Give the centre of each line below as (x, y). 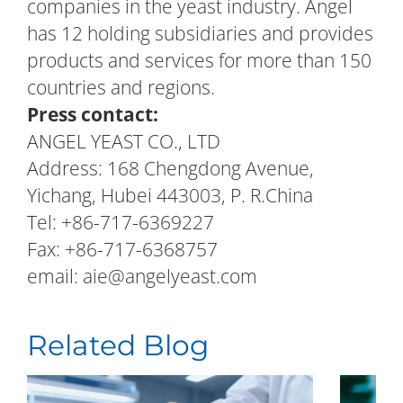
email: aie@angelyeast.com (142, 276)
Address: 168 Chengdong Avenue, (170, 168)
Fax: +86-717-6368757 (122, 249)
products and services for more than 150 (199, 60)
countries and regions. (121, 87)
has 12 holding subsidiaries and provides (200, 33)
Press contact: (92, 114)
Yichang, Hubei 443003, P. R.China (170, 195)
